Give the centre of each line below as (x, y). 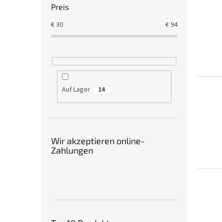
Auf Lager (76, 90)
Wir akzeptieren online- (98, 140)
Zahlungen (72, 150)
